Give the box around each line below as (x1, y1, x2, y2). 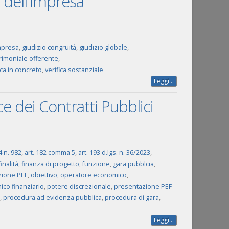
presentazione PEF (113, 182, 172, 191)
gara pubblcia (112, 159, 154, 168)
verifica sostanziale (44, 65, 103, 74)
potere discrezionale (47, 182, 111, 191)
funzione (82, 159, 110, 168)
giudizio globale (79, 43, 127, 52)
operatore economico (60, 171, 127, 179)
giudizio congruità (21, 43, 76, 52)
